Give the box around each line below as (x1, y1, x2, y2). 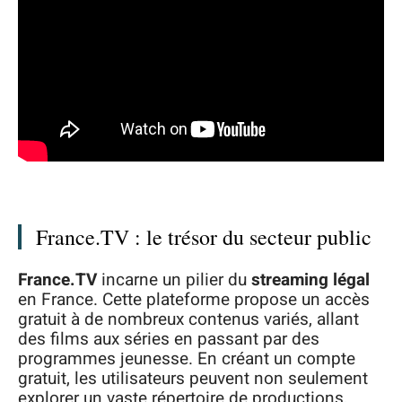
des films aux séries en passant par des (18, 326, 319, 352)
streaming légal (251, 267, 370, 293)
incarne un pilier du (97, 267, 251, 293)
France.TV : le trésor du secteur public (36, 223, 371, 251)
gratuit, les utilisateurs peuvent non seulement (18, 365, 368, 391)
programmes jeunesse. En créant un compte (18, 345, 355, 371)
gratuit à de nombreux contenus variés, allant (18, 306, 359, 332)
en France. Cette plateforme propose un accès (18, 286, 370, 312)
